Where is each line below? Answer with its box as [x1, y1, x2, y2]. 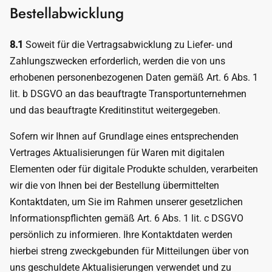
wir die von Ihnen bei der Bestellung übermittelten [10, 180, 219, 191]
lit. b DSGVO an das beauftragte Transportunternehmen [10, 88, 246, 100]
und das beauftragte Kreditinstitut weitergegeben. [10, 104, 220, 116]
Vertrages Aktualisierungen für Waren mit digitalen [10, 147, 225, 158]
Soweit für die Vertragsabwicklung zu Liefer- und [23, 39, 233, 50]
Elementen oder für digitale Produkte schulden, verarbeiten [10, 163, 258, 175]
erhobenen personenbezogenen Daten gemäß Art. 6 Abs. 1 [10, 72, 258, 83]
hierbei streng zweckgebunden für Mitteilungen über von [10, 245, 249, 257]
